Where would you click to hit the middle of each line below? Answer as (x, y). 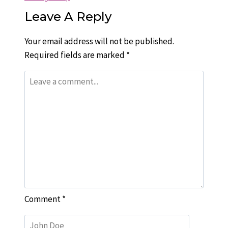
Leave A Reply (68, 16)
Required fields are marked (75, 55)
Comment (43, 199)
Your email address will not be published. (99, 41)
